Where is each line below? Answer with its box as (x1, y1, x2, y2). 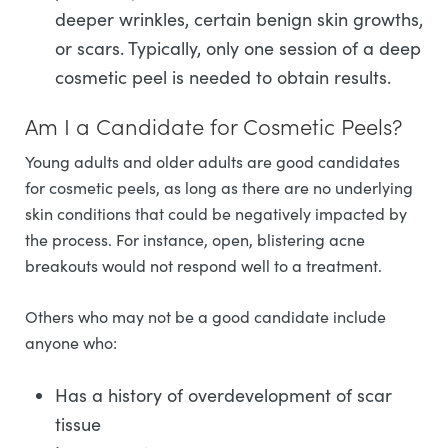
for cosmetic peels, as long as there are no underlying (25, 177, 413, 199)
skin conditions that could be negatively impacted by (25, 203, 407, 225)
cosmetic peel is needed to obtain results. (55, 65, 391, 90)
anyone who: (25, 332, 117, 354)
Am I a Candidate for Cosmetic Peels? (25, 110, 402, 142)
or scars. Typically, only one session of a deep (55, 36, 421, 61)
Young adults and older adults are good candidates (25, 151, 400, 173)
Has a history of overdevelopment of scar (55, 383, 392, 408)
